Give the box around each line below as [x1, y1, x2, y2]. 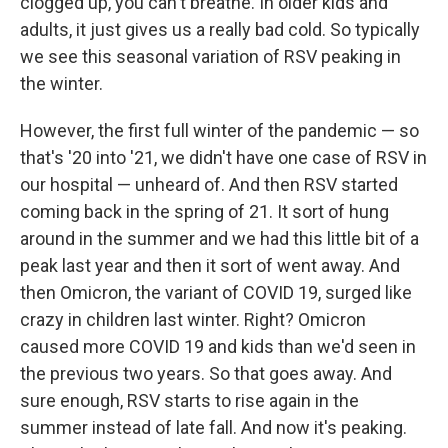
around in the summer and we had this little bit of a [20, 227, 419, 249]
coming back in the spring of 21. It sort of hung [20, 200, 389, 222]
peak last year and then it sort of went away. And [20, 254, 400, 276]
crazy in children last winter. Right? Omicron [20, 308, 366, 330]
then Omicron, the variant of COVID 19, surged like [20, 281, 412, 303]
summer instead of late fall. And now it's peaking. [20, 416, 407, 438]
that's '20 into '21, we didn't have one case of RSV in [20, 146, 427, 168]
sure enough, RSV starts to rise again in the [20, 389, 359, 411]
